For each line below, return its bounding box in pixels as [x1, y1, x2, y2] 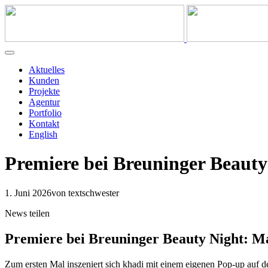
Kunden [29, 75, 59, 86]
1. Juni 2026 [5, 187, 51, 198]
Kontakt [29, 118, 59, 129]
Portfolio [29, 108, 62, 118]
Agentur [29, 97, 60, 107]
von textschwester [51, 187, 119, 198]
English [29, 129, 57, 139]
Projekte [29, 86, 60, 96]
